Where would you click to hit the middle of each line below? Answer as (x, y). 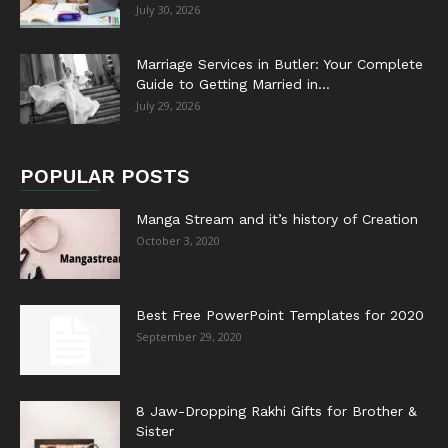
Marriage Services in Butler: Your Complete (279, 63)
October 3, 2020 (178, 240)
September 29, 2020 (189, 336)
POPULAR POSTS (105, 175)
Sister (155, 430)
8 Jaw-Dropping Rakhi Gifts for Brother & (276, 410)
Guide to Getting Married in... (233, 83)
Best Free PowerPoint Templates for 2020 (280, 314)
